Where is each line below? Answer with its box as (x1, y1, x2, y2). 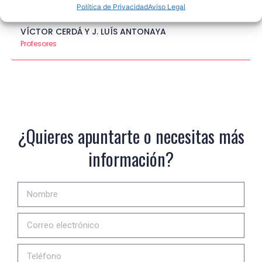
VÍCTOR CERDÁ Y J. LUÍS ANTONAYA (20, 26, 166, 38)
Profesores (20, 39, 57, 49)
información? (88, 146, 174, 173)
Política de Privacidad (77, 2, 148, 11)
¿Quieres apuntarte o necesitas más (18, 123, 244, 150)
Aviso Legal (148, 2, 185, 11)
